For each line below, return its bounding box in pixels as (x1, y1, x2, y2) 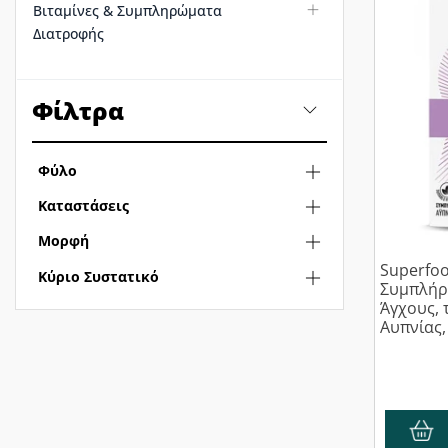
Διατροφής (33, 23, 104, 43)
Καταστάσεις (38, 195, 129, 215)
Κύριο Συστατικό (38, 266, 159, 286)
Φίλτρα (32, 93, 124, 127)
